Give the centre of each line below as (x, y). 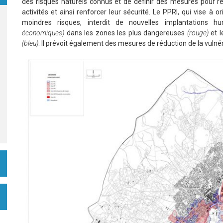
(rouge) (198, 33)
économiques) (43, 33)
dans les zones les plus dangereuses (126, 33)
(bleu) (30, 44)
